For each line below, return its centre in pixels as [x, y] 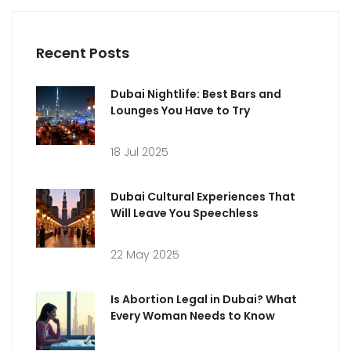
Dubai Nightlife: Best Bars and [196, 94]
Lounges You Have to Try [180, 110]
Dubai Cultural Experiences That [203, 196]
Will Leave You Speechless [185, 213]
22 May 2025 [145, 254]
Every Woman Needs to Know [193, 315]
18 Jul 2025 [139, 152]
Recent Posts [83, 52]
